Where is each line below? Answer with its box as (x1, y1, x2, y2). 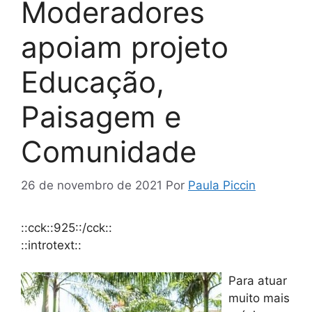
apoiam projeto (21, 29, 228, 65)
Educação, (21, 63, 164, 100)
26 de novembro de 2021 (21, 178, 162, 193)
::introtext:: (21, 238, 81, 253)
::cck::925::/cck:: (21, 221, 112, 235)
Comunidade (21, 133, 196, 169)
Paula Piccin (188, 178, 256, 193)
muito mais (228, 290, 290, 305)
